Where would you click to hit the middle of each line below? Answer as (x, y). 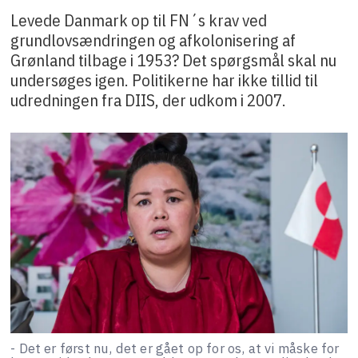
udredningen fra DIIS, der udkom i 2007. (149, 99)
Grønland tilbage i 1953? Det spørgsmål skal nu (174, 60)
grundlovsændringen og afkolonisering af (153, 40)
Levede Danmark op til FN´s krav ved (139, 20)
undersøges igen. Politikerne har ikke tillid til (165, 80)
